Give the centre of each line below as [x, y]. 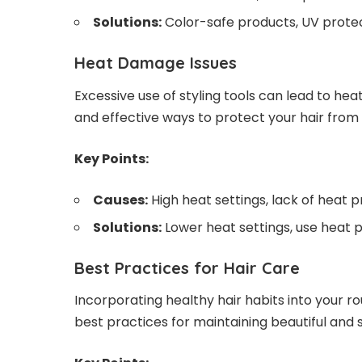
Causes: [120, 200]
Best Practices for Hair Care [187, 267]
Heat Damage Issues [156, 63]
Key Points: [112, 158]
